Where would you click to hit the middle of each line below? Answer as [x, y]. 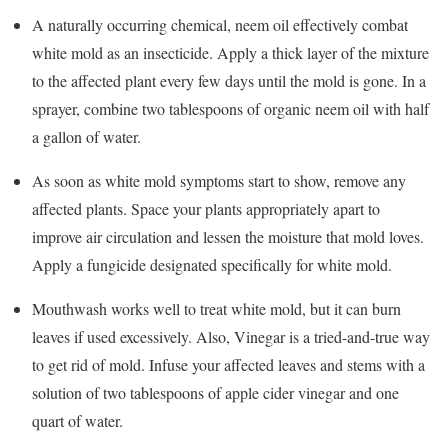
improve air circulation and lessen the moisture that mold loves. [228, 236]
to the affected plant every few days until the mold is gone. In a [229, 80]
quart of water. [77, 420]
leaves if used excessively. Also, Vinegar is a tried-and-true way [231, 336]
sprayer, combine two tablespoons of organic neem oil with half [230, 108]
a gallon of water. [86, 136]
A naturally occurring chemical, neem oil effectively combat [220, 24]
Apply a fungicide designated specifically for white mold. [212, 264]
